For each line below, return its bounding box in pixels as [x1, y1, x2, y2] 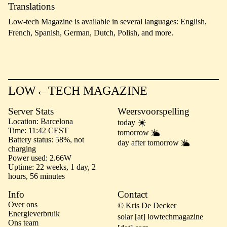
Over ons [8, 200, 37, 209]
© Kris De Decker [118, 201, 176, 210]
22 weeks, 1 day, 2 [36, 163, 96, 171]
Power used [8, 154, 46, 162]
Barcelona [41, 117, 73, 126]
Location [8, 117, 36, 126]
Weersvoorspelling [118, 106, 190, 117]
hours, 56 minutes [8, 172, 65, 180]
